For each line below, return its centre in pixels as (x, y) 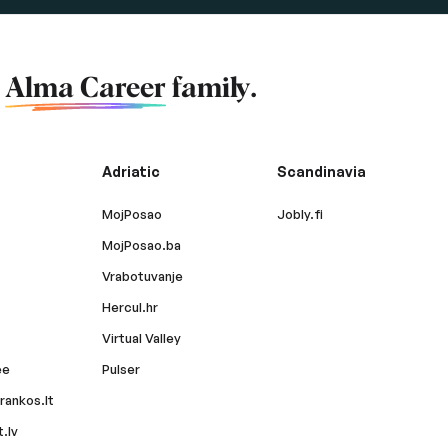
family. (211, 89)
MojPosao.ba (141, 245)
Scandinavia (321, 171)
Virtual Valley (141, 338)
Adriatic (130, 171)
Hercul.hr (129, 307)
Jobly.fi (299, 214)
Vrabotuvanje (142, 276)
